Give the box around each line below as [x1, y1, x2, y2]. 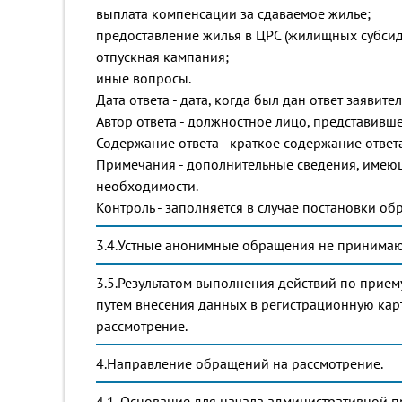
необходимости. [96, 177, 198, 195]
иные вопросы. [96, 69, 191, 87]
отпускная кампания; [96, 48, 229, 66]
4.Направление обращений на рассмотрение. [96, 354, 383, 372]
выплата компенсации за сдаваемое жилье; [96, 4, 371, 22]
